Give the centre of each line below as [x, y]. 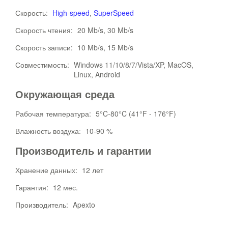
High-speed [71, 13]
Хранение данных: [47, 170]
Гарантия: [33, 187]
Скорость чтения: [45, 30]
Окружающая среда [65, 94]
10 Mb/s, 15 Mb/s [105, 47]
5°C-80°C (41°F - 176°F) [136, 113]
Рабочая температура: [54, 113]
